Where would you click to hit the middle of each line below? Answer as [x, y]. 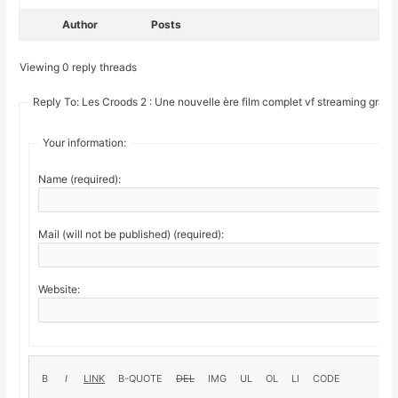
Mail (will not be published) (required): [131, 235]
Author [80, 25]
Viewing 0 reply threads [79, 68]
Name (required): [80, 179]
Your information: [85, 143]
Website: [60, 290]
